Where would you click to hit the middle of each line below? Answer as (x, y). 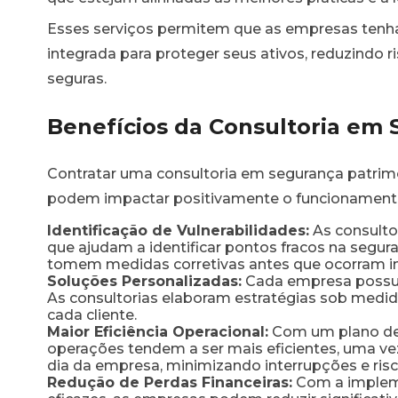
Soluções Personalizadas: (144, 281)
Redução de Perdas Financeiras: (170, 382)
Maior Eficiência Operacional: (158, 331)
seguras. (77, 78)
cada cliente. (92, 314)
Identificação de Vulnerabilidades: (178, 230)
